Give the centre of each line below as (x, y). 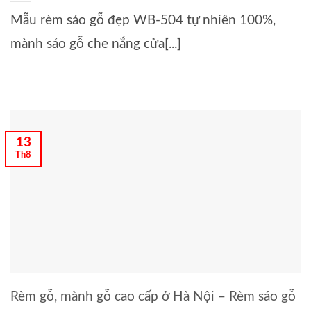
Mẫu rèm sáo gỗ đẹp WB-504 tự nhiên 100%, (143, 20)
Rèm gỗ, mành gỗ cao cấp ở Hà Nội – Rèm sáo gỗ (153, 296)
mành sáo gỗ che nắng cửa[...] (96, 44)
